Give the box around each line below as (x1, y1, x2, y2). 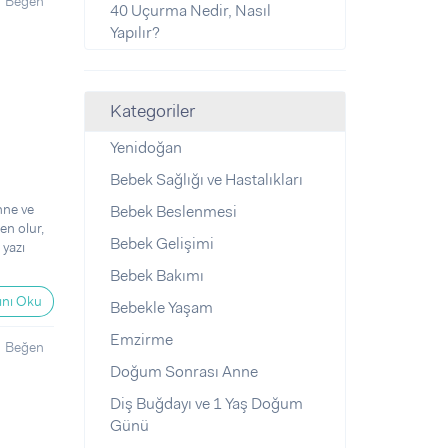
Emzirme (109, 329, 173, 350)
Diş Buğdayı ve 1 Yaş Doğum (109, 393, 303, 414)
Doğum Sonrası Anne (109, 361, 258, 382)
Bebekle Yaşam (109, 297, 213, 318)
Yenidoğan (109, 137, 182, 158)
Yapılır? (109, 22, 160, 43)
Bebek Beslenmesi (109, 201, 237, 222)
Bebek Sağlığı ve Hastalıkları (109, 169, 303, 190)
